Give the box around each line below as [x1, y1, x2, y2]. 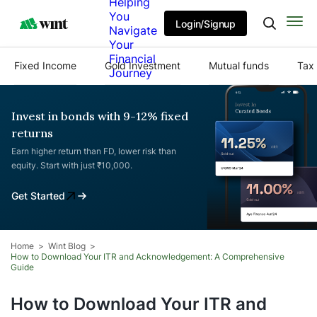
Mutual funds [209, 59, 269, 71]
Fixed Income [14, 59, 76, 71]
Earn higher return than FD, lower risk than [11, 146, 176, 156]
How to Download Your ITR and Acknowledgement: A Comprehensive [11, 251, 284, 262]
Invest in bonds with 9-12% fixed [11, 109, 188, 123]
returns [11, 126, 53, 140]
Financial [109, 52, 156, 66]
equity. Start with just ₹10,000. [11, 160, 132, 171]
